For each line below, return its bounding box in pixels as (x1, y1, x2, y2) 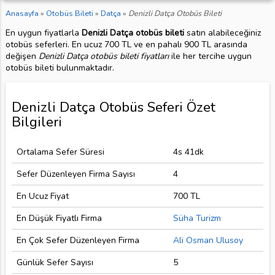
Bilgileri (11, 112, 62, 132)
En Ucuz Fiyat (16, 190, 69, 202)
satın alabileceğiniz (184, 27, 261, 39)
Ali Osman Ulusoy (172, 234, 243, 246)
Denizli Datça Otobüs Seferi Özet (11, 98, 215, 117)
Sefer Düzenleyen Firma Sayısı (16, 168, 135, 180)
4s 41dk (172, 145, 204, 158)
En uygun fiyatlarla (5, 27, 82, 39)
